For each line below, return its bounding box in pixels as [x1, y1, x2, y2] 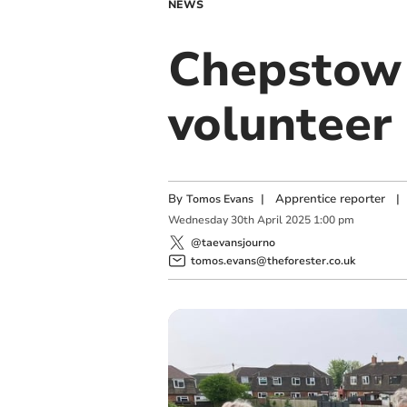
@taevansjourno [190, 234, 275, 250]
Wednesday [167, 213, 228, 228]
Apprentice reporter [274, 191, 385, 207]
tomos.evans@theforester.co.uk [190, 253, 355, 268]
